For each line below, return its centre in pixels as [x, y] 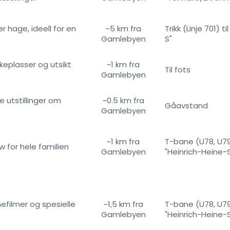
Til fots [178, 70]
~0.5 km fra [123, 100]
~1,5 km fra [123, 204]
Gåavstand [186, 106]
